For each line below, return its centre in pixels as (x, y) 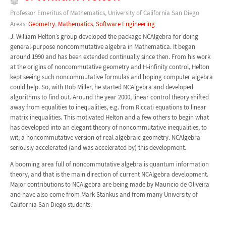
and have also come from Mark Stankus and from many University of (104, 194)
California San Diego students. (51, 204)
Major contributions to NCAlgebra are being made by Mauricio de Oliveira (109, 184)
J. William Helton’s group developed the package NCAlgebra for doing (104, 36)
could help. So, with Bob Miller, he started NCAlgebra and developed (101, 87)
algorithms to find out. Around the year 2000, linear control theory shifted (109, 97)
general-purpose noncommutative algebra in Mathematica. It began (102, 46)
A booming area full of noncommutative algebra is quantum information (109, 164)
